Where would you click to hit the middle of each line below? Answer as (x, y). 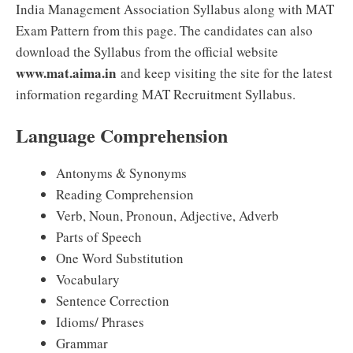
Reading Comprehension (125, 194)
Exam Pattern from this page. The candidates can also (164, 30)
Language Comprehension (122, 135)
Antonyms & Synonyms (121, 173)
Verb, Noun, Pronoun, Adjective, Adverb (167, 216)
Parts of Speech (99, 237)
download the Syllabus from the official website (147, 51)
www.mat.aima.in (66, 72)
